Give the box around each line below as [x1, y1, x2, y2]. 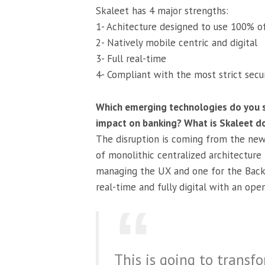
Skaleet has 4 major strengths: [96, 4, 228, 18]
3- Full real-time [96, 52, 166, 66]
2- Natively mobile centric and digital [96, 36, 257, 50]
